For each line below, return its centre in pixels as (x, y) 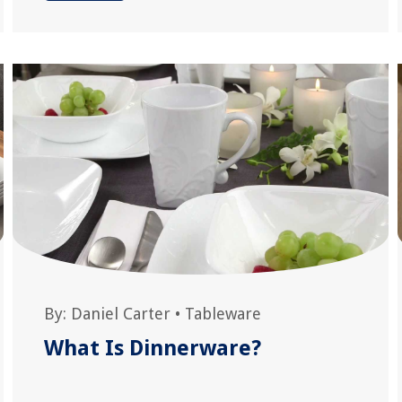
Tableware (223, 314)
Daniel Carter (120, 314)
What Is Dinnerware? (152, 348)
